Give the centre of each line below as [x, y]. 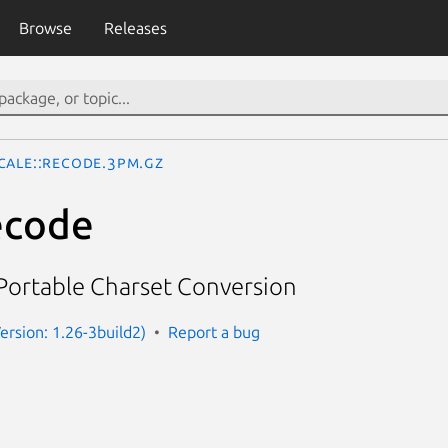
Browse [45, 28]
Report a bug [214, 331]
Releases [135, 28]
